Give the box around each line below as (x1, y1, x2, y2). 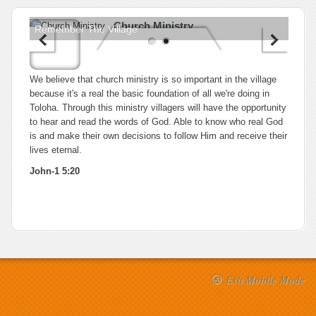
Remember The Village (35, 23, 138, 35)
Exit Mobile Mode (226, 272, 305, 286)
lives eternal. (30, 145, 82, 155)
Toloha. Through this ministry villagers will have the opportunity (30, 102, 286, 113)
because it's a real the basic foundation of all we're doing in (30, 88, 269, 99)
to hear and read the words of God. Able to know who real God (30, 116, 283, 127)
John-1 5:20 (30, 166, 80, 176)
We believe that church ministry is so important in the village (30, 74, 276, 85)
